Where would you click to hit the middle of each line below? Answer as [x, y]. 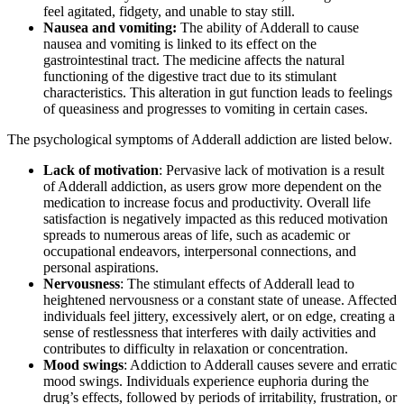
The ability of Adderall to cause [270, 27]
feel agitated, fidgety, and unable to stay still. [171, 11]
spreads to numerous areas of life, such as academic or [197, 234]
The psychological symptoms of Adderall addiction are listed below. [200, 139]
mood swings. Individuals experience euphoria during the [206, 381]
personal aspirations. [101, 267]
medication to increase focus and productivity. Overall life [207, 202]
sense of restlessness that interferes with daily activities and [210, 332]
